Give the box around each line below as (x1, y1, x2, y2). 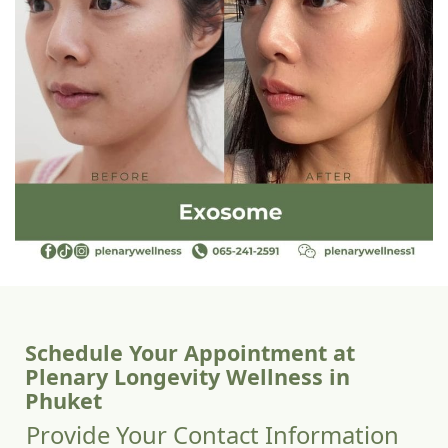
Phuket (25, 385, 102, 415)
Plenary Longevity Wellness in (25, 361, 350, 391)
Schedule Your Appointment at (25, 337, 355, 367)
